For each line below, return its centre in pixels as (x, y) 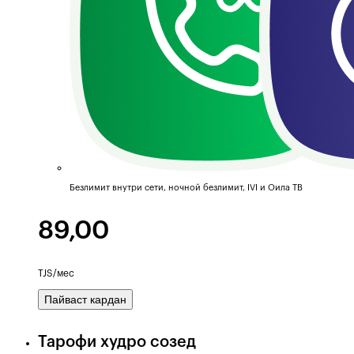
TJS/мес (56, 274)
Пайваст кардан (85, 300)
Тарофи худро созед (117, 342)
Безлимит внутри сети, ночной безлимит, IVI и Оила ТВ (186, 188)
